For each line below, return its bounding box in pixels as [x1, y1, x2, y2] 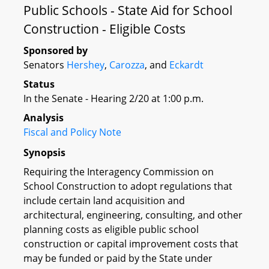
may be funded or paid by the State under [23, 251, 213, 265]
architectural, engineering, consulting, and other [23, 208, 243, 222]
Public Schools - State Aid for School [23, 2, 232, 19]
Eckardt [169, 58, 204, 71]
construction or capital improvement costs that [23, 237, 238, 250]
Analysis [23, 111, 64, 124]
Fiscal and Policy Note [23, 125, 121, 139]
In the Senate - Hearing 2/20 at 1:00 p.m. [23, 92, 204, 105]
